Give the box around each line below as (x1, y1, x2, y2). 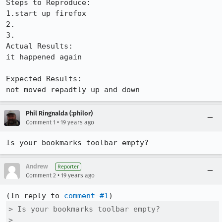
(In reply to (6, 191, 64, 200)
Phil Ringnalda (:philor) (26, 110, 93, 117)
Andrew (26, 163, 48, 170)
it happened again (6, 53, 82, 61)
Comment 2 (26, 172, 56, 179)
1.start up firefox (6, 9, 86, 18)
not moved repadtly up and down (6, 85, 140, 94)
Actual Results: (6, 42, 82, 51)
